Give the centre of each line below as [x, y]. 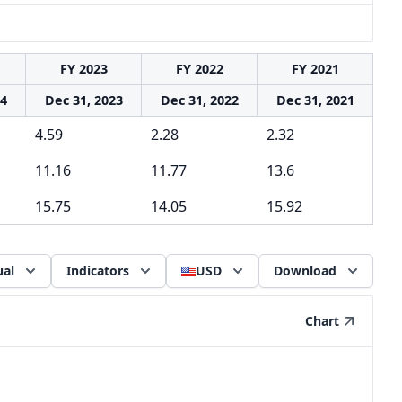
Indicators [98, 271]
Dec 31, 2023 [83, 100]
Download [305, 271]
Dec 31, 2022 [199, 100]
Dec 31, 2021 [315, 100]
